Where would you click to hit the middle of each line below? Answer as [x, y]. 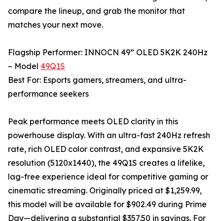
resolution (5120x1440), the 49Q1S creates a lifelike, [106, 163]
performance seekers [48, 94]
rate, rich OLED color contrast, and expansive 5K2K [106, 149]
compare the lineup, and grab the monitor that [96, 11]
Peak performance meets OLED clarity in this [93, 122]
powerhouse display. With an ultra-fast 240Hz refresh [109, 135]
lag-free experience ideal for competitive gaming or [108, 177]
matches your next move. [55, 25]
